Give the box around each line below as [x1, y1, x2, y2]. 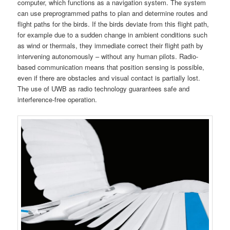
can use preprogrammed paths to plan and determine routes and [17, 8, 208, 18]
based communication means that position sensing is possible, [17, 62, 205, 72]
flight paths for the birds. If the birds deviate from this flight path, [17, 19, 209, 29]
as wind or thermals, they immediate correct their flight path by [17, 41, 204, 51]
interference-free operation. [17, 94, 98, 105]
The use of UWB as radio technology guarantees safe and [17, 84, 190, 94]
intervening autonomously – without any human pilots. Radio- [17, 51, 199, 62]
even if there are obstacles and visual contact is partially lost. [17, 73, 201, 83]
